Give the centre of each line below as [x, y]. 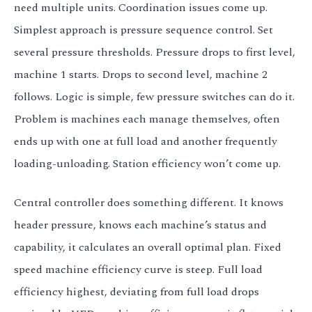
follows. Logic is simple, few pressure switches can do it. [154, 97]
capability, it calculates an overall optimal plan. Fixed [148, 247]
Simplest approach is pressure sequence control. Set [143, 30]
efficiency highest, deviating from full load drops [136, 292]
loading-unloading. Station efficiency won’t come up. [147, 164]
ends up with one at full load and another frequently [146, 141]
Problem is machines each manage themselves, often [147, 119]
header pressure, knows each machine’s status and [140, 225]
